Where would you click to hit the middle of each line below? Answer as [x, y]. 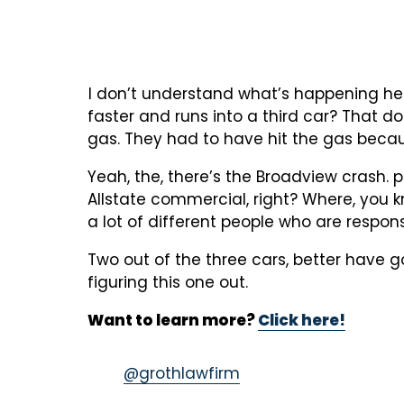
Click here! [302, 321]
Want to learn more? [173, 321]
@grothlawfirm [182, 374]
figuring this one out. [168, 283]
